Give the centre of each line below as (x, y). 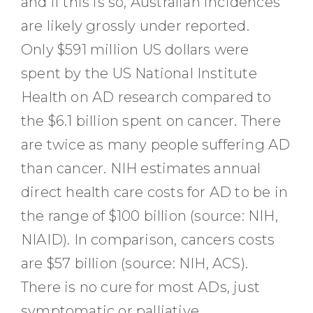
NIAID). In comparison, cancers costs (148, 240)
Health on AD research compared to (146, 97)
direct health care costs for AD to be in (155, 192)
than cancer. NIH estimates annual (141, 168)
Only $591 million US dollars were (135, 50)
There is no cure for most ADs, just (141, 287)
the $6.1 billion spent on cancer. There (151, 121)
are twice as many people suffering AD (156, 145)
